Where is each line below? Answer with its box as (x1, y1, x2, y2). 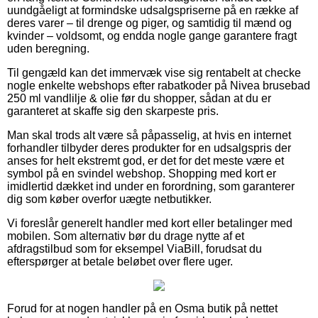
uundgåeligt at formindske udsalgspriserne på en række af (7, 4, 298, 16)
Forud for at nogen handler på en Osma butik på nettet (7, 302, 278, 314)
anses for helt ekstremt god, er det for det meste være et (7, 154, 284, 167)
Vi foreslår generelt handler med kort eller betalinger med (7, 216, 292, 229)
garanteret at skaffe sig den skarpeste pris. (7, 104, 219, 117)
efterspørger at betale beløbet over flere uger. (7, 255, 233, 268)
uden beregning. (7, 42, 89, 55)
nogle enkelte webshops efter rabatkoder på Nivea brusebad (7, 79, 310, 92)
